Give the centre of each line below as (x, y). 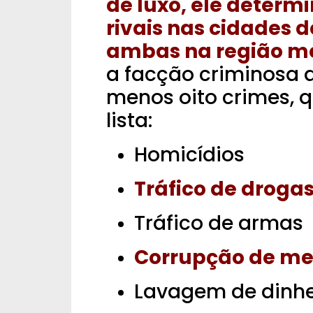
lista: (129, 121)
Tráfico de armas (219, 224)
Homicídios (189, 155)
